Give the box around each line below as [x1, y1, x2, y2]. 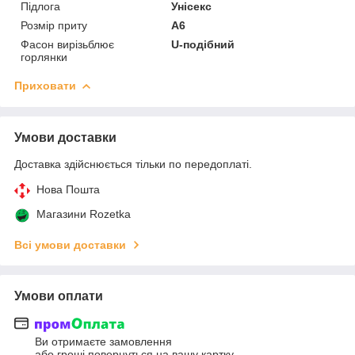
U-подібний [171, 37, 235, 51]
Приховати [14, 78, 76, 92]
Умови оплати [14, 288, 103, 303]
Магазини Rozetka [36, 207, 131, 220]
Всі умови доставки [14, 238, 126, 251]
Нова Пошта [36, 182, 100, 196]
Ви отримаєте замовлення [35, 335, 172, 349]
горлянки [21, 50, 67, 63]
